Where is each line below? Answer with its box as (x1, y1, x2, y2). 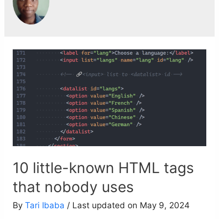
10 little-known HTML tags (13, 159, 195, 177)
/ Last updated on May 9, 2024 (67, 200, 190, 211)
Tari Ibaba (25, 200, 65, 211)
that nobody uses (13, 178, 134, 196)
